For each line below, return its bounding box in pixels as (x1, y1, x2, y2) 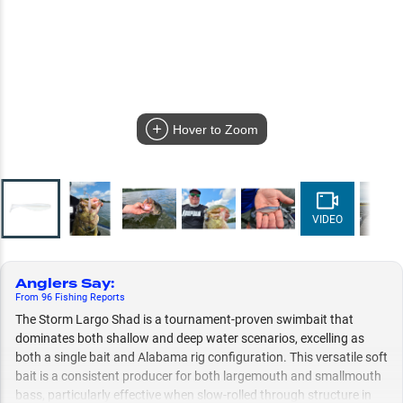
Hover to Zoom (172, 122, 258, 137)
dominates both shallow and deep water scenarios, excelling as (15, 331, 364, 345)
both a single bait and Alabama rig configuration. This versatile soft (15, 350, 388, 364)
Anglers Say (15, 274, 111, 293)
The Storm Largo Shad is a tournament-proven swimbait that (15, 312, 354, 327)
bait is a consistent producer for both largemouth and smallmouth (15, 369, 381, 383)
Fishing (52, 291, 90, 303)
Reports (90, 291, 125, 303)
